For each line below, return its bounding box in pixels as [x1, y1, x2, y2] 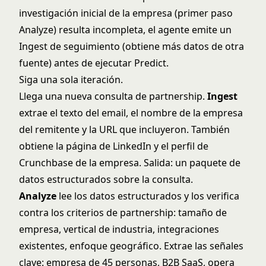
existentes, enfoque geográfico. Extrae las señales [19, 239, 243, 252]
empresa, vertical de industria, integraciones [19, 223, 219, 236]
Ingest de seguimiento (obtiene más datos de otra [19, 40, 244, 53]
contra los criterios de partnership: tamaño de [19, 206, 227, 219]
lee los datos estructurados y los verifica [56, 189, 239, 202]
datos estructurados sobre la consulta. [19, 173, 193, 186]
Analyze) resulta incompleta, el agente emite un [19, 23, 232, 36]
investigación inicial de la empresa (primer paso [19, 7, 233, 20]
